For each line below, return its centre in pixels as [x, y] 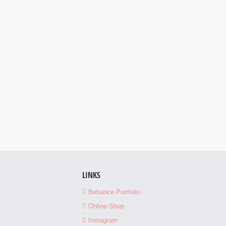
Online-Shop [106, 206]
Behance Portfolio [115, 192]
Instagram [103, 220]
